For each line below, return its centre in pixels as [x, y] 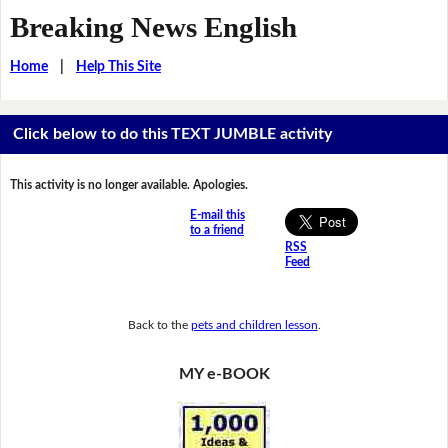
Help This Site [118, 66]
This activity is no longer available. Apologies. [128, 185]
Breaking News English [153, 26]
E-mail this [217, 215]
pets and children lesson [254, 324]
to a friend [216, 230]
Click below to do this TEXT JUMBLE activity [173, 134]
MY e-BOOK [224, 374]
